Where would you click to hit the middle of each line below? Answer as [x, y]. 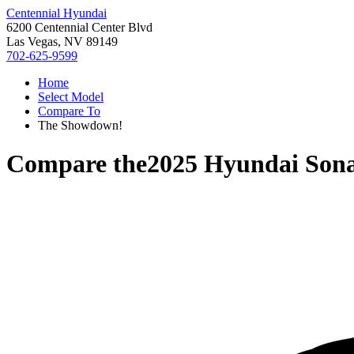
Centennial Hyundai [56, 13]
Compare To [69, 111]
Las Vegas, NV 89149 [62, 41]
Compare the [77, 164]
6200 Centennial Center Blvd [79, 27]
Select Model [71, 97]
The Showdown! [80, 125]
